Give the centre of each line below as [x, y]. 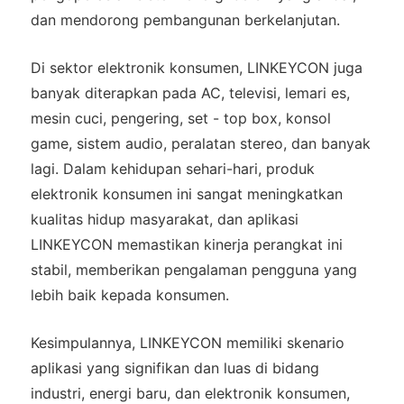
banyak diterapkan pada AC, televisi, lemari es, [190, 93]
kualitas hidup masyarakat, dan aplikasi [164, 220]
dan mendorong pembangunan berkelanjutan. [185, 20]
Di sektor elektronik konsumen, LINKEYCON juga [196, 68]
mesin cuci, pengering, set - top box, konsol [180, 119]
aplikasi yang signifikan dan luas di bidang [174, 368]
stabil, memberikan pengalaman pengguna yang [193, 270]
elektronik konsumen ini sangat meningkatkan [186, 194]
